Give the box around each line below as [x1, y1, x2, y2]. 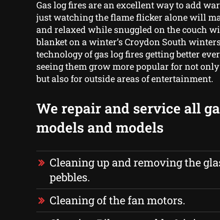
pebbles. [49, 170, 90, 185]
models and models [36, 118, 164, 137]
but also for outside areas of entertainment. [36, 73, 213, 85]
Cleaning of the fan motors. [49, 193, 185, 208]
